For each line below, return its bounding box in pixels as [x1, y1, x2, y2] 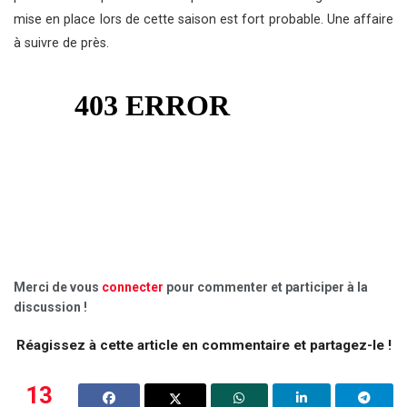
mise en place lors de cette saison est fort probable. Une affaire [14, 11, 393, 27]
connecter [102, 279, 164, 294]
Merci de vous [14, 279, 102, 294]
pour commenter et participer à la [164, 279, 368, 294]
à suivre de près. [14, 35, 109, 51]
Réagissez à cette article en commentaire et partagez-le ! [15, 337, 392, 354]
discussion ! [14, 299, 87, 314]
